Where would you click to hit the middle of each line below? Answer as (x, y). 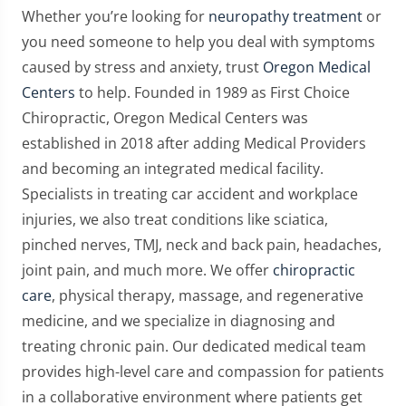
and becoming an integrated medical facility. (173, 169)
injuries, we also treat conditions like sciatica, (175, 220)
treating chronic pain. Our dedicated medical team (194, 347)
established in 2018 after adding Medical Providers (194, 144)
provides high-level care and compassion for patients (203, 372)
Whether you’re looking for (115, 17)
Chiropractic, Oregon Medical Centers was (165, 118)
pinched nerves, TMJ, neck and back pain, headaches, (202, 245)
